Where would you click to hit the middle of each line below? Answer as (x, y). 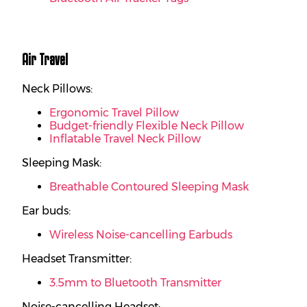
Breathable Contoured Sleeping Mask (149, 186)
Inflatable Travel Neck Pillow (125, 138)
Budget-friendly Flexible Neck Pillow (147, 125)
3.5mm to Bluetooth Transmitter (135, 282)
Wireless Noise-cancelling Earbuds (141, 234)
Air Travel (45, 59)
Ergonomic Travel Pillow (114, 112)
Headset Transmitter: (77, 258)
